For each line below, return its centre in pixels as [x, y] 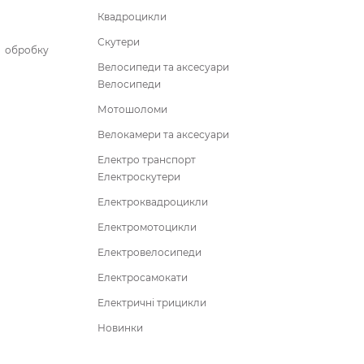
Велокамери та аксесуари [163, 134]
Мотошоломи [132, 109]
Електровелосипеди [149, 252]
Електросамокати [143, 277]
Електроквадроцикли [153, 201]
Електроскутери [139, 176]
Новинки [120, 327]
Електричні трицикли [152, 302]
